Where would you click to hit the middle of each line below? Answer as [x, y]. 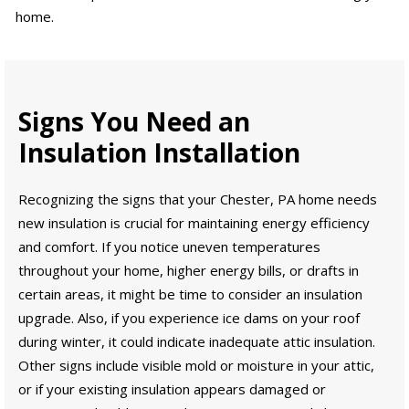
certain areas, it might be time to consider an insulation [190, 294]
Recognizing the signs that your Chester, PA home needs [198, 199]
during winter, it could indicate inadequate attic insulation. [197, 342]
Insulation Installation [159, 153]
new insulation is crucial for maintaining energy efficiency [194, 223]
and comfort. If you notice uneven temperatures [169, 247]
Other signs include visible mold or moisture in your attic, [196, 366]
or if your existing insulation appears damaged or [172, 389]
